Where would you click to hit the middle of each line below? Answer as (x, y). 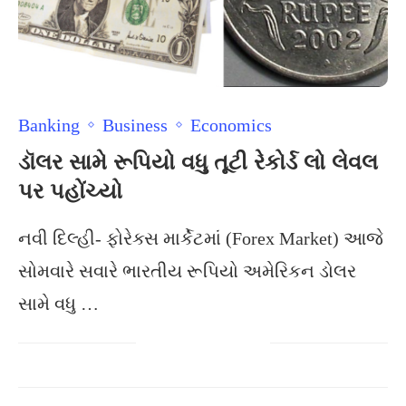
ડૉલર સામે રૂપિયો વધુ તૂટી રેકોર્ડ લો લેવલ (198, 162)
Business (135, 125)
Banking (49, 125)
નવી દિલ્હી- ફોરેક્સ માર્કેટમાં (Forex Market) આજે (201, 238)
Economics (231, 125)
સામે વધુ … (58, 304)
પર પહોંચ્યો (70, 191)
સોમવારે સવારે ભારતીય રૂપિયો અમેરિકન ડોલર (187, 271)
